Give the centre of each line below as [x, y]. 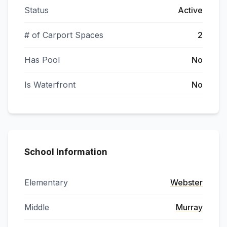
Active [190, 10]
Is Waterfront [50, 85]
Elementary [46, 182]
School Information [66, 152]
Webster [186, 182]
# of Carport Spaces [64, 35]
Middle [37, 207]
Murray [189, 207]
